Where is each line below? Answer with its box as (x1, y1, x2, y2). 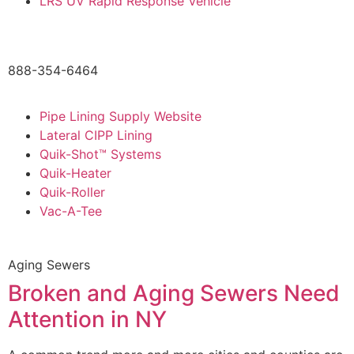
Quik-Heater (40, 164, 111, 181)
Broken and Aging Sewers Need (8, 279, 340, 307)
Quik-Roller (40, 183, 105, 200)
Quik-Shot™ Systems (40, 145, 161, 162)
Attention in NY (8, 305, 167, 333)
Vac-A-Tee (40, 202, 102, 219)
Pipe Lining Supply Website (40, 107, 201, 124)
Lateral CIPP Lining (40, 126, 153, 143)
